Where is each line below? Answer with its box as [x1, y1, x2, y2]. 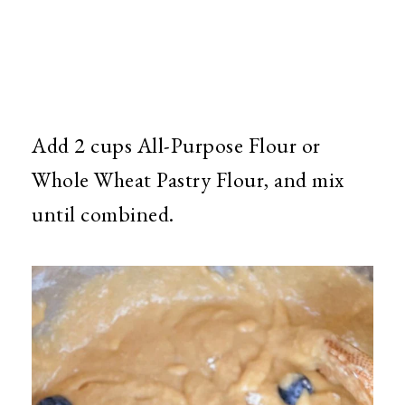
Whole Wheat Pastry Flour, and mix [32, 165, 344, 193]
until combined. [32, 199, 174, 228]
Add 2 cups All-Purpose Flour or [32, 130, 321, 159]
